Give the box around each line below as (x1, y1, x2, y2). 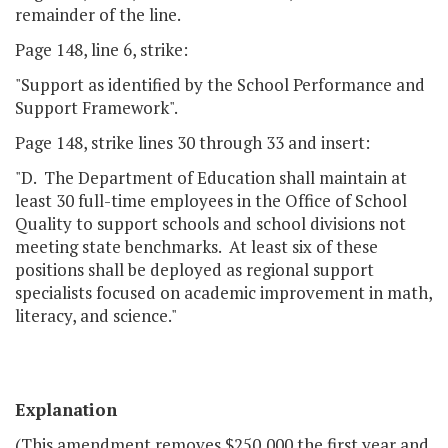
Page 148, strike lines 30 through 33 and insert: (15, 131, 370, 155)
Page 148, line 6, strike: (15, 38, 188, 62)
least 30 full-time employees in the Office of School (15, 189, 407, 213)
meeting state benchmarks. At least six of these (15, 235, 378, 259)
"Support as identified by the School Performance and (15, 73, 425, 97)
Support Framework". (15, 96, 178, 120)
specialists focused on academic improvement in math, (15, 281, 432, 305)
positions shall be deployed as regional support (15, 258, 374, 282)
